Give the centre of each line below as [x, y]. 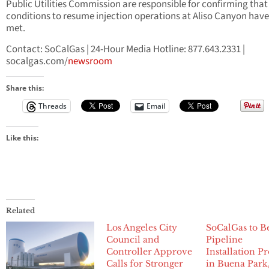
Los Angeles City [141, 228]
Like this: [22, 138]
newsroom [90, 62]
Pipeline [225, 240]
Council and [132, 240]
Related [20, 211]
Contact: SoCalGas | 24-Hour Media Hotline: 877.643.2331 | [125, 50]
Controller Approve [149, 252]
